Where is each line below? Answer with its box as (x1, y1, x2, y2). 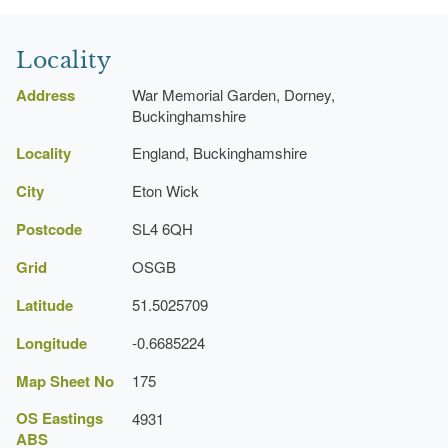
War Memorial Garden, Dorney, (132, 83, 335, 105)
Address (16, 83, 75, 106)
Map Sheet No (16, 369, 114, 392)
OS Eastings (16, 406, 103, 429)
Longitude (16, 331, 87, 354)
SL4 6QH (132, 217, 193, 239)
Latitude (16, 293, 73, 316)
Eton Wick (132, 179, 199, 201)
